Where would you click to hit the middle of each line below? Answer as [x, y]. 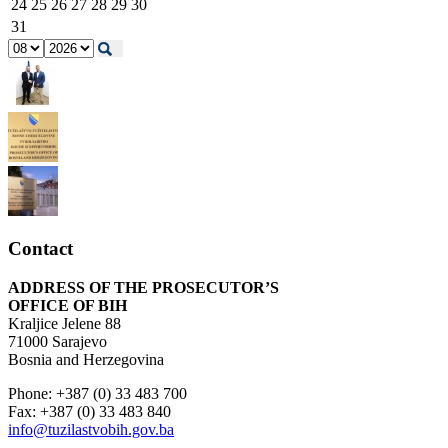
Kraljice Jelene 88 [64, 324]
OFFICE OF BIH [67, 306]
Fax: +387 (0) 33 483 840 [89, 412]
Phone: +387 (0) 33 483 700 [99, 394]
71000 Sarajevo [57, 342]
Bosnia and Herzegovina [86, 360]
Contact [40, 249]
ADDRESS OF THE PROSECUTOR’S [143, 288]
